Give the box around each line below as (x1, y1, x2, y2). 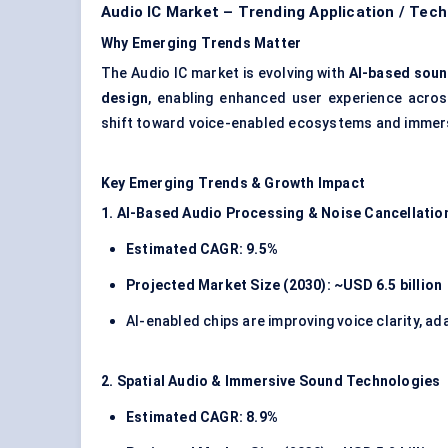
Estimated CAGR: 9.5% (126, 241, 278, 258)
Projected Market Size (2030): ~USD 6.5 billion (126, 277, 443, 294)
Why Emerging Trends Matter (101, 35, 302, 52)
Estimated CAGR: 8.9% (126, 409, 278, 426)
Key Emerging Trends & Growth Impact (101, 175, 365, 192)
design (101, 90, 149, 107)
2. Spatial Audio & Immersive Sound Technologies (101, 373, 441, 390)
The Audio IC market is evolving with (101, 65, 349, 82)
